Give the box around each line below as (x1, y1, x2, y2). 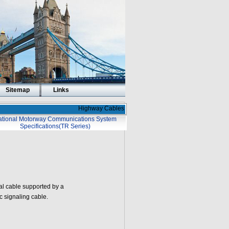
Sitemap (5, 86, 30, 94)
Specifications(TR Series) (19, 123, 90, 130)
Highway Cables (78, 105, 124, 112)
